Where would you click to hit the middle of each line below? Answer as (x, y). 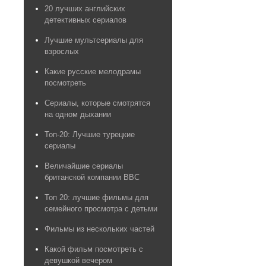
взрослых (62, 52)
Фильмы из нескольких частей (99, 229)
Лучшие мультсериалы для (94, 40)
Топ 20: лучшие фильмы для (96, 198)
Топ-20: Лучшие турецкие (90, 135)
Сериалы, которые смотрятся (97, 103)
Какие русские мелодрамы (93, 72)
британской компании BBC (92, 178)
